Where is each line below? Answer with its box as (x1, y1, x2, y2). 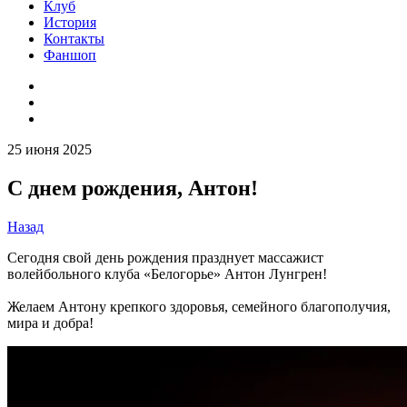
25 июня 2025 (7, 142, 92, 157)
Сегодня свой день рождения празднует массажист (7, 249, 323, 265)
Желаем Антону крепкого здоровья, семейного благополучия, (7, 298, 391, 314)
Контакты (44, 31, 104, 46)
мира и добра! (7, 314, 94, 331)
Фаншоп (44, 47, 96, 63)
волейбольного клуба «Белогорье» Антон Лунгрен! (7, 265, 327, 282)
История (44, 15, 96, 30)
